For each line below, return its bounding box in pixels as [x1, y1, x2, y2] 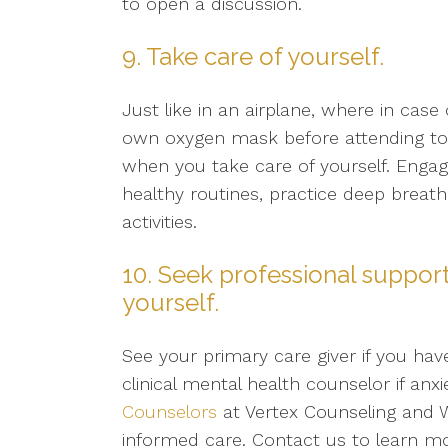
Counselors [122, 401, 217, 422]
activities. [122, 211, 197, 232]
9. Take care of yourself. [122, 42, 384, 71]
